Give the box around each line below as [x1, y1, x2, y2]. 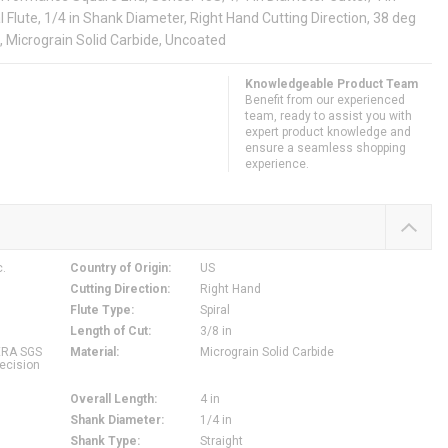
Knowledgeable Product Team [245, 77, 418, 92]
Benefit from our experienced [245, 93, 405, 108]
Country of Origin [69, 261, 168, 276]
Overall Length [69, 392, 154, 407]
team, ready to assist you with [245, 109, 412, 124]
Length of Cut [69, 324, 148, 339]
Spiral [199, 303, 230, 318]
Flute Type [69, 303, 131, 318]
